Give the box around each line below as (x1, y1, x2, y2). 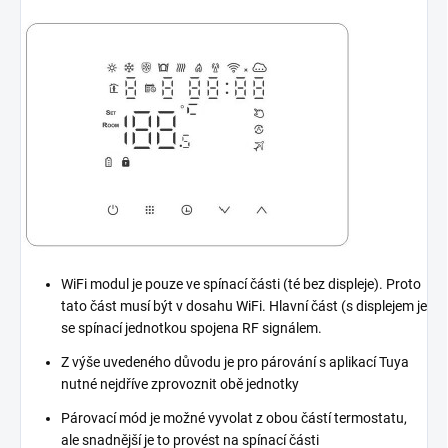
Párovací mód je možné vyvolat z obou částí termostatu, (61, 410, 407, 427)
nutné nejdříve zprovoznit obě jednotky (61, 376, 299, 393)
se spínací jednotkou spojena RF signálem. (61, 320, 322, 337)
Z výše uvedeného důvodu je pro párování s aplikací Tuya (61, 354, 409, 371)
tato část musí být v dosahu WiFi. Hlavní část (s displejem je (61, 298, 427, 315)
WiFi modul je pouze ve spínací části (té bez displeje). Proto (61, 276, 421, 293)
